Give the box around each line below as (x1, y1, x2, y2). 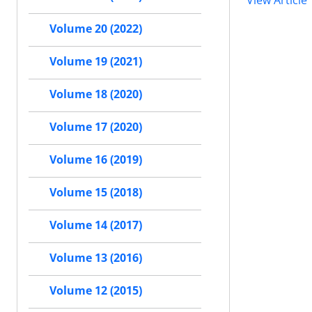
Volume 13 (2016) (49, 250, 142, 266)
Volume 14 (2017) (49, 217, 142, 233)
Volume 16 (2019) (49, 152, 142, 168)
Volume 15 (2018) (49, 185, 142, 201)
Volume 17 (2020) (49, 119, 142, 135)
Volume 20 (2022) (49, 21, 142, 37)
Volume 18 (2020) (49, 86, 142, 102)
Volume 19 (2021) (49, 54, 142, 70)
